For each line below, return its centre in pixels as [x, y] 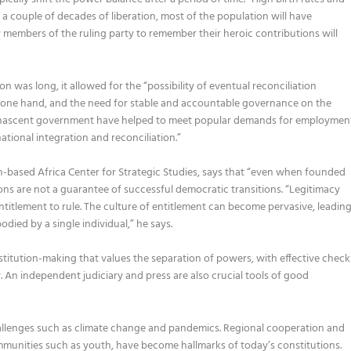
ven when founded [301, 173]
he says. [155, 224]
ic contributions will [292, 34]
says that [224, 173]
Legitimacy [315, 190]
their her [218, 34]
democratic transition [225, 190]
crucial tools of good [261, 277]
